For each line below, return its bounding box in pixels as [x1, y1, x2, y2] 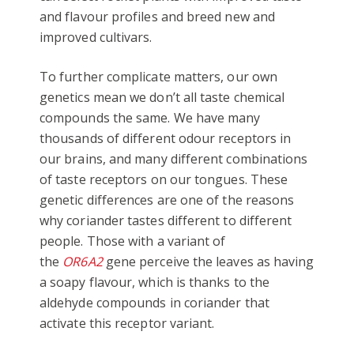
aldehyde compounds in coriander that [40, 293, 269, 311]
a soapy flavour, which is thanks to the [40, 273, 270, 291]
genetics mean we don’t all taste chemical [40, 88, 285, 106]
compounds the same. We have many [40, 108, 261, 126]
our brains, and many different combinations [40, 149, 308, 168]
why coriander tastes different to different [40, 211, 292, 229]
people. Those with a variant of [40, 232, 226, 250]
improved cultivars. [40, 28, 153, 46]
